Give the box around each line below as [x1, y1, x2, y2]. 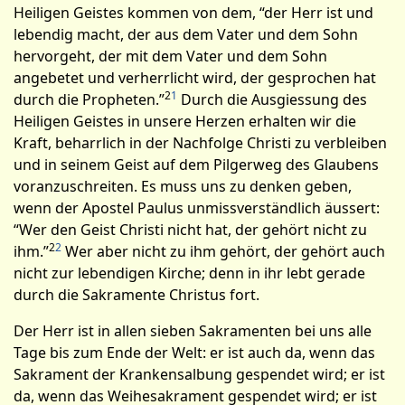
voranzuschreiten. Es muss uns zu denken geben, [14, 176, 352, 196]
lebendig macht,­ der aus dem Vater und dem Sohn [14, 24, 358, 44]
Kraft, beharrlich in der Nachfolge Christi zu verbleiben [14, 133, 387, 153]
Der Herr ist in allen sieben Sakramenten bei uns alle [14, 321, 372, 341]
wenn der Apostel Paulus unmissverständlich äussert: [14, 198, 380, 218]
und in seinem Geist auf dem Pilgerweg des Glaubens [14, 155, 379, 174]
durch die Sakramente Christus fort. [14, 285, 259, 305]
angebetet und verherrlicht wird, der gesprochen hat [14, 68, 376, 88]
